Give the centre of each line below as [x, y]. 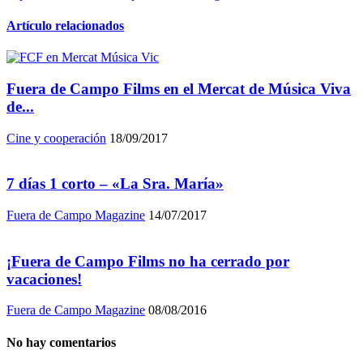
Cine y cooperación [56, 138]
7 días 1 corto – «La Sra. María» [115, 184]
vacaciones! [44, 279]
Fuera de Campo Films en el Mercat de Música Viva [179, 88]
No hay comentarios [61, 342]
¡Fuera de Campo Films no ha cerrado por [148, 261]
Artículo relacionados [65, 25]
